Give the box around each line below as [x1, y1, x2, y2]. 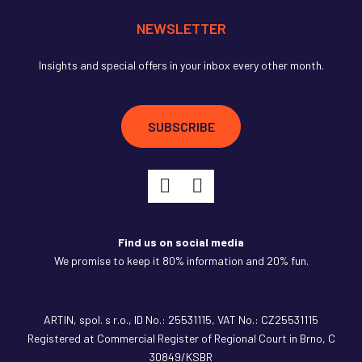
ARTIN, [44, 313, 79, 327]
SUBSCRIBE [147, 118, 215, 134]
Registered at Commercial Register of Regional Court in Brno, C [27, 331, 335, 346]
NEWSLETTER [136, 19, 226, 37]
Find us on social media [118, 235, 244, 250]
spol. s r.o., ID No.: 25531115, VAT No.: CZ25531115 [79, 313, 318, 327]
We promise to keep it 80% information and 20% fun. [53, 254, 309, 268]
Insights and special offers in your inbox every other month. [38, 57, 324, 72]
